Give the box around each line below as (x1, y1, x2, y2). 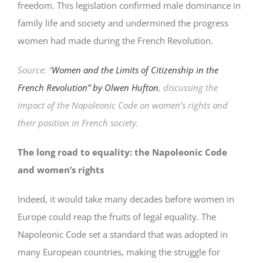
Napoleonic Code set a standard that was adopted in (18, 228, 228, 240)
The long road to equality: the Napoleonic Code (18, 146, 227, 158)
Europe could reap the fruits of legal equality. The (18, 210, 216, 222)
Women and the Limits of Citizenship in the (52, 63, 218, 76)
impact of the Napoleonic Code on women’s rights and (18, 99, 228, 111)
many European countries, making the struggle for (18, 245, 220, 258)
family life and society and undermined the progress (18, 16, 228, 29)
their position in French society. (18, 116, 139, 129)
